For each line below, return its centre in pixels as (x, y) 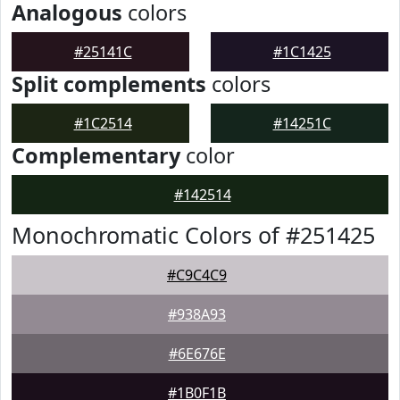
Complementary (96, 155)
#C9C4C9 (197, 275)
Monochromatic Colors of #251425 (193, 235)
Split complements (109, 84)
